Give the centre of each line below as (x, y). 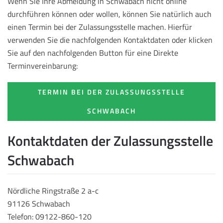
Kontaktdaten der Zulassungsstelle (110, 140)
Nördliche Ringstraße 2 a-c (53, 191)
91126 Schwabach (39, 204)
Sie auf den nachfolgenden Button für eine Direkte (93, 53)
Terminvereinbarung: (43, 65)
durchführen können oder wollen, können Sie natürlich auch (110, 14)
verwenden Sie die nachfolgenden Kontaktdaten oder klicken (110, 40)
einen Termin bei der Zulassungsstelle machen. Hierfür (100, 27)
